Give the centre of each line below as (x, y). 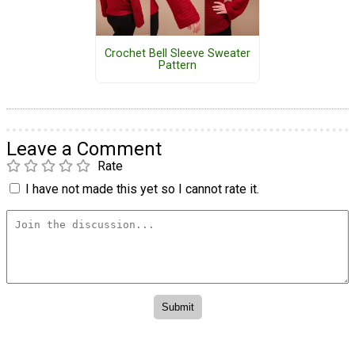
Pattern (177, 65)
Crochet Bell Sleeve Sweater (177, 53)
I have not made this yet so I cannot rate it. (142, 189)
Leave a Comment (84, 149)
